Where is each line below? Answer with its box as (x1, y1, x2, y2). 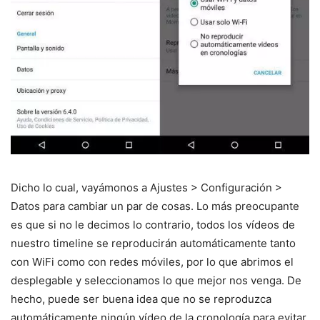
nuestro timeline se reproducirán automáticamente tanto (11, 236, 296, 251)
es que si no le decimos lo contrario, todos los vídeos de (11, 218, 295, 232)
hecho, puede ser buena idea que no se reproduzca (11, 292, 271, 306)
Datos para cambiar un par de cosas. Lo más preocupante (11, 199, 299, 214)
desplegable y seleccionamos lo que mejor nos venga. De (11, 274, 301, 288)
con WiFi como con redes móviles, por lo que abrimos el (11, 255, 294, 269)
